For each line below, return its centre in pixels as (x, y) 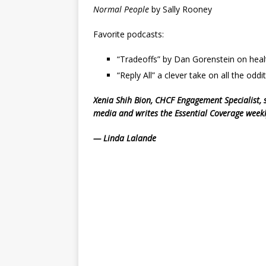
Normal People (121, 9)
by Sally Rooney (180, 9)
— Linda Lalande (125, 138)
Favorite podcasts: (129, 34)
